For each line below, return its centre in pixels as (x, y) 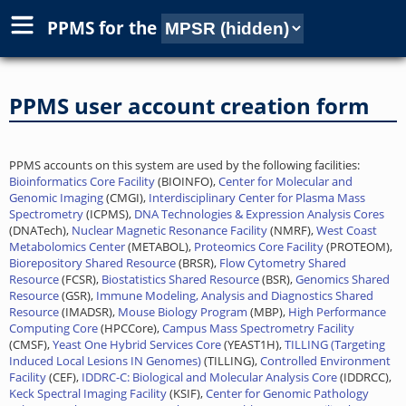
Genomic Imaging (56, 197)
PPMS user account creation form (189, 105)
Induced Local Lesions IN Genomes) (105, 360)
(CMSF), (31, 344)
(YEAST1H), (253, 344)
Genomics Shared (343, 279)
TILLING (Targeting (335, 344)
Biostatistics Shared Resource (180, 279)
